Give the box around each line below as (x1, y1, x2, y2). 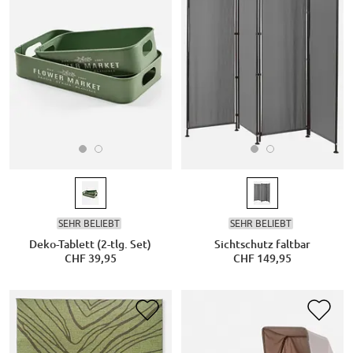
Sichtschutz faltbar (214, 237, 310, 251)
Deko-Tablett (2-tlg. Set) (29, 237, 152, 251)
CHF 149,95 (233, 251, 292, 265)
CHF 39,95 (64, 251, 117, 265)
